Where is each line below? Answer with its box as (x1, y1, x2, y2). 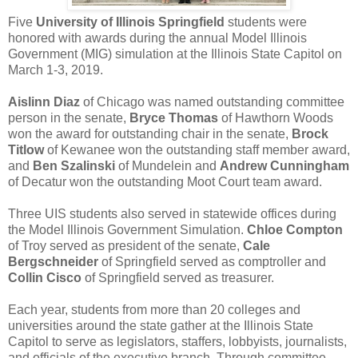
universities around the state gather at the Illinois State (8, 318, 313, 332)
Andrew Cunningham (220, 158, 349, 173)
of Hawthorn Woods (218, 110, 333, 125)
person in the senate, (8, 110, 129, 125)
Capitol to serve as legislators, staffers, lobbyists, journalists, (8, 334, 347, 348)
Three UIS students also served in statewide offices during (8, 206, 336, 221)
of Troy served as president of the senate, (8, 238, 243, 253)
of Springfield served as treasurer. (82, 270, 274, 284)
